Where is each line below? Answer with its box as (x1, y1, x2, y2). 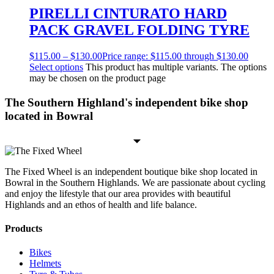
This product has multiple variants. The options (86, 62, 267, 73)
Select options (29, 62, 83, 73)
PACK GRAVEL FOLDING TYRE (29, 22, 250, 39)
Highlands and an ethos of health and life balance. (5, 199, 197, 210)
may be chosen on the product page (29, 73, 166, 84)
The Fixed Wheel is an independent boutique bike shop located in (5, 166, 257, 177)
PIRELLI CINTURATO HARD (29, 6, 227, 22)
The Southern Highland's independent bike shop (5, 96, 248, 109)
